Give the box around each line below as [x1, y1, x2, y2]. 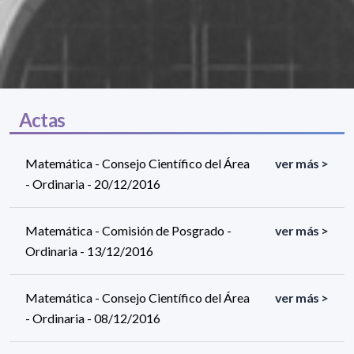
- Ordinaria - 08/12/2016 [25, 310, 160, 326]
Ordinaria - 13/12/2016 [25, 243, 153, 258]
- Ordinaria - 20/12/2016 [25, 175, 160, 191]
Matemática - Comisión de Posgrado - [25, 222, 232, 238]
